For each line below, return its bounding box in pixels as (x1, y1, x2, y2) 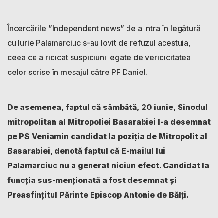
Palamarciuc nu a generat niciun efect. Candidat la (7, 160, 209, 170)
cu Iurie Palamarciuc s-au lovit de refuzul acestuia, (7, 37, 191, 48)
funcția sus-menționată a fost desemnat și (7, 175, 177, 185)
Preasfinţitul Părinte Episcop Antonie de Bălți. (7, 189, 189, 200)
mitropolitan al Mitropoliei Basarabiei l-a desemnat (7, 116, 211, 127)
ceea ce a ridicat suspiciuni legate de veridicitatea (7, 52, 191, 62)
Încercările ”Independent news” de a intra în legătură (7, 23, 200, 33)
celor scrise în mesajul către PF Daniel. (7, 67, 147, 77)
